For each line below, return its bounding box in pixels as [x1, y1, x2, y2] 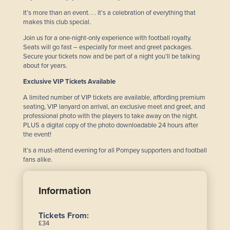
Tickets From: [39, 210, 89, 221]
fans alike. [23, 156, 52, 164]
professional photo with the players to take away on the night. [23, 112, 198, 121]
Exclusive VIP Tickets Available [23, 78, 116, 86]
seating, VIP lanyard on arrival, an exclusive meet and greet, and [23, 103, 205, 111]
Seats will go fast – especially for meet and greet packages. [23, 43, 193, 52]
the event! [23, 130, 53, 139]
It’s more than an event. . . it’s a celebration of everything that [23, 9, 196, 17]
